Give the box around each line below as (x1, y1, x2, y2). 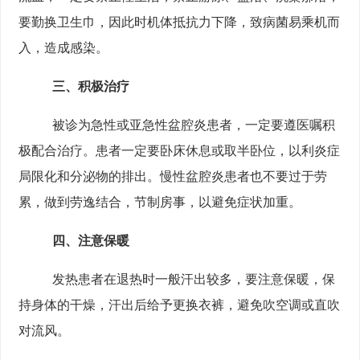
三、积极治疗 (52, 80, 130, 94)
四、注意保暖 (52, 234, 130, 248)
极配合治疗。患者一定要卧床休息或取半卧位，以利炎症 (18, 144, 341, 158)
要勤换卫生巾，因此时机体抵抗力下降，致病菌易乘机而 (18, 15, 341, 30)
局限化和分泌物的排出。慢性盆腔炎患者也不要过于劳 (18, 170, 328, 184)
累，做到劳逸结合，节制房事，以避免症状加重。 (18, 195, 302, 210)
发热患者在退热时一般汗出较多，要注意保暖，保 (52, 272, 336, 287)
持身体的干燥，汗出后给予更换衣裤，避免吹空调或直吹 (18, 298, 341, 313)
